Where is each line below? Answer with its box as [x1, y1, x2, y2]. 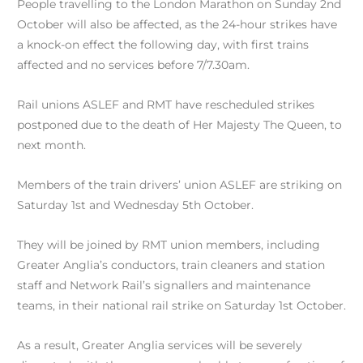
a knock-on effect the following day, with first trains [17, 37, 309, 51]
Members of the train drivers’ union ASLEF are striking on [17, 177, 342, 191]
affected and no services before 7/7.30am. [17, 58, 250, 71]
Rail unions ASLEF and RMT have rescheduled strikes [17, 97, 314, 111]
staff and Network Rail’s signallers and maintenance [17, 278, 310, 292]
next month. [17, 138, 86, 152]
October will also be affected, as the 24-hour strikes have [17, 17, 337, 31]
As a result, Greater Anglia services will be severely [17, 338, 302, 352]
